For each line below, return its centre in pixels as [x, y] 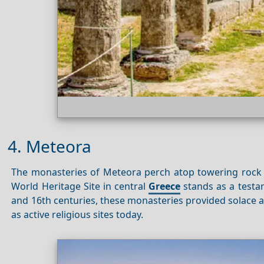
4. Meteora [49, 146]
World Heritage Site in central [80, 186]
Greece [165, 186]
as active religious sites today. [77, 214]
